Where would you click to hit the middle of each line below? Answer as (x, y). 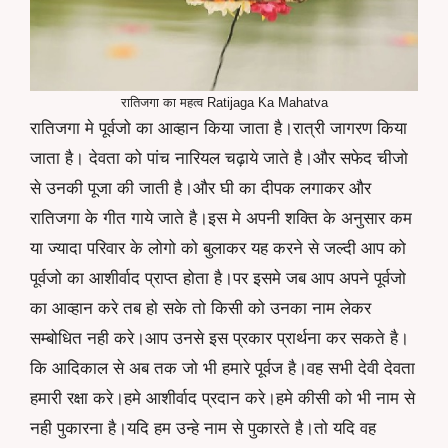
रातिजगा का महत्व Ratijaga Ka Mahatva (224, 103)
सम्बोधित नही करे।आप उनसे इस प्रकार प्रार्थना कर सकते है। (219, 339)
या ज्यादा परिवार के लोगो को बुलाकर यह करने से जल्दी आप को (218, 249)
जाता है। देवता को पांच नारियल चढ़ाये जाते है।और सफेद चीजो (219, 159)
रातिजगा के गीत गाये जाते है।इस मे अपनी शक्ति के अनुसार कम (221, 219)
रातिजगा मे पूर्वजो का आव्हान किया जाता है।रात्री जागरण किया (218, 129)
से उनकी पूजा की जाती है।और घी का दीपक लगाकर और (200, 189)
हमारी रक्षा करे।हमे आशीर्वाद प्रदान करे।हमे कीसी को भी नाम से (222, 399)
